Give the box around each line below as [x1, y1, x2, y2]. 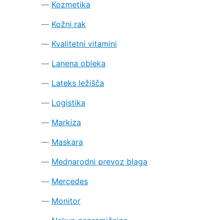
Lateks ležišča [51, 78, 104, 88]
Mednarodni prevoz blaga [51, 156, 147, 166]
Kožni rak [51, 19, 86, 29]
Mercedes [51, 176, 88, 186]
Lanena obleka [51, 58, 106, 68]
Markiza [51, 117, 81, 127]
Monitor [51, 195, 81, 206]
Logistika [51, 97, 85, 108]
